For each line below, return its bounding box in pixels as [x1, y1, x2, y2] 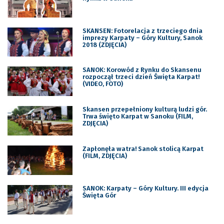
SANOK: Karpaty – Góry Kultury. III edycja [82, 184, 208, 192]
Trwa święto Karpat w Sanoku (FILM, [82, 112, 193, 120]
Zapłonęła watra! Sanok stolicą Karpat [82, 145, 203, 153]
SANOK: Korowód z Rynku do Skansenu [82, 66, 201, 74]
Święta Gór [82, 191, 116, 199]
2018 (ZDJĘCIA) [82, 40, 126, 48]
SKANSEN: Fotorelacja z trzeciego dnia [82, 26, 202, 34]
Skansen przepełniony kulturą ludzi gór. [82, 105, 207, 113]
